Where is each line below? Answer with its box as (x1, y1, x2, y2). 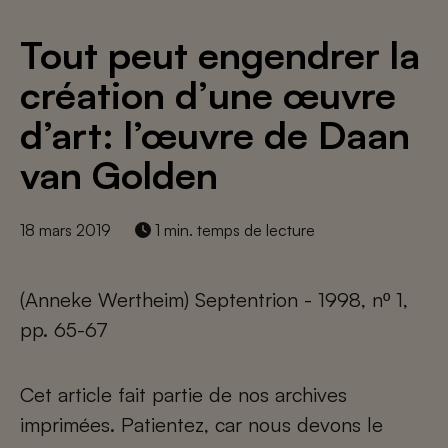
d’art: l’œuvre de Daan (20, 111, 410, 158)
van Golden (20, 151, 218, 198)
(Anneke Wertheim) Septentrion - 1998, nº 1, (20, 287, 408, 312)
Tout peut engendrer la (20, 31, 420, 78)
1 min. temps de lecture (151, 220, 315, 240)
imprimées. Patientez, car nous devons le (20, 412, 383, 437)
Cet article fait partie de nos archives (20, 382, 347, 407)
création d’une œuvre (20, 71, 396, 118)
